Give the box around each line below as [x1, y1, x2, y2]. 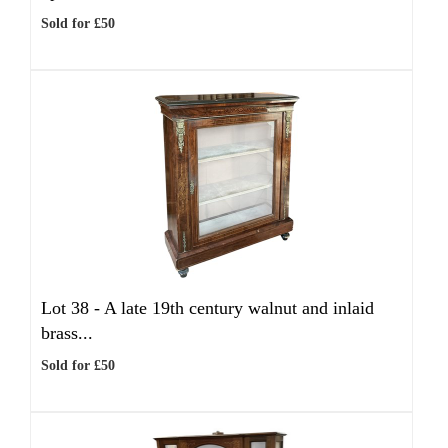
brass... [41, 323, 93, 343]
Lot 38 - [41, 298, 104, 318]
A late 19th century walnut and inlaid [104, 298, 374, 318]
